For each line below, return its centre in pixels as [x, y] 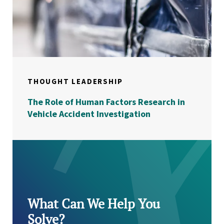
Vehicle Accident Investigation [89, 114]
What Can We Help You [94, 203]
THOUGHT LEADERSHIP [75, 81]
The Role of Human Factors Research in [106, 102]
